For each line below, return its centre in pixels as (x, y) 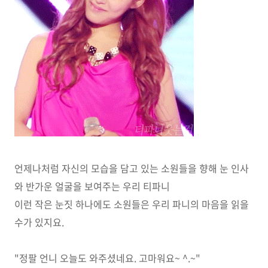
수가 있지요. (39, 222)
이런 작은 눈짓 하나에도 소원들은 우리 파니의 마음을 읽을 (132, 204)
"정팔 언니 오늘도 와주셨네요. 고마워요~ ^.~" (107, 258)
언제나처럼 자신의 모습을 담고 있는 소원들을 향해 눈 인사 (132, 168)
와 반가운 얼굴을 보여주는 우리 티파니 (92, 186)
